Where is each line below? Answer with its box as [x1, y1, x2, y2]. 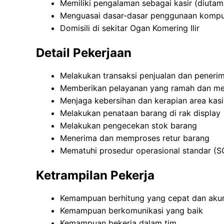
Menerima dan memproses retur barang [60, 133, 209, 143]
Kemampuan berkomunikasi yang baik [60, 205, 203, 216]
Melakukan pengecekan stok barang [60, 120, 197, 131]
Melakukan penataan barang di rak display [60, 108, 220, 118]
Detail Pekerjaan [36, 45, 131, 60]
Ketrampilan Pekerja [36, 168, 154, 183]
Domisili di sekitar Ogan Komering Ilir [60, 23, 199, 33]
